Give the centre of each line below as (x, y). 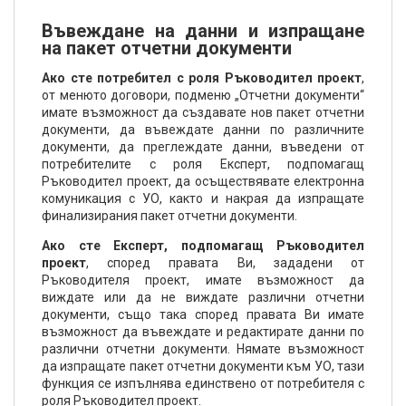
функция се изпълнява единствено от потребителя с (203, 383)
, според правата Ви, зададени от (225, 263)
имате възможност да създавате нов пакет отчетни (203, 112)
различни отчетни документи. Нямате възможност (203, 349)
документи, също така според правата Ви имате (203, 314)
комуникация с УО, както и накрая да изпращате (203, 198)
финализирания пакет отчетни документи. (169, 216)
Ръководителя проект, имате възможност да (203, 280)
